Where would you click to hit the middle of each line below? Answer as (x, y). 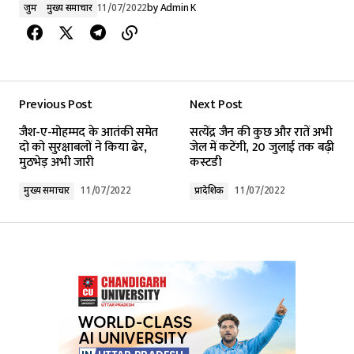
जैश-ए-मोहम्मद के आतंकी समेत (88, 132)
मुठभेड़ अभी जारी (56, 162)
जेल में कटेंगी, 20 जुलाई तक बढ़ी (262, 147)
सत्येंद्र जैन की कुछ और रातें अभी (261, 132)
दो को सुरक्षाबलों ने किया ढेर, (83, 147)
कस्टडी (206, 162)
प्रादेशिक (209, 191)
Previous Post (56, 104)
